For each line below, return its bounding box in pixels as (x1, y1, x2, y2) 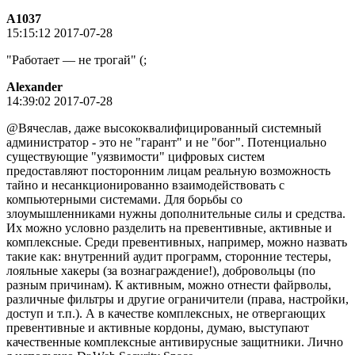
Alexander (6, 79, 63, 94)
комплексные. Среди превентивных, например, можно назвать (6, 235, 347, 249)
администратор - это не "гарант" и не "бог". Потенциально (6, 135, 326, 149)
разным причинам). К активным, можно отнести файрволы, (6, 277, 331, 292)
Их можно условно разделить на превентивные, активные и (6, 220, 332, 235)
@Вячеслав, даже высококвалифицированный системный (6, 120, 322, 135)
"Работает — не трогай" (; (6, 52, 147, 67)
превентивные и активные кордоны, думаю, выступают (6, 320, 309, 334)
